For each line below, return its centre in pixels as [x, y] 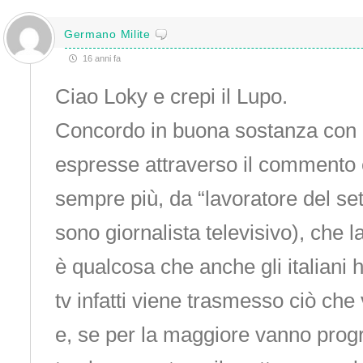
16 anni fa [100, 58]
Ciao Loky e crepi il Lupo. [171, 96]
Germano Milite [107, 34]
